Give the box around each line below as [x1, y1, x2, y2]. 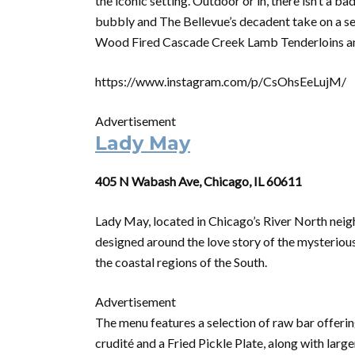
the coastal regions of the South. [95, 254, 267, 269]
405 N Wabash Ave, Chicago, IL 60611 [95, 174, 302, 189]
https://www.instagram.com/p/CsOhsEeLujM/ [95, 74, 346, 89]
